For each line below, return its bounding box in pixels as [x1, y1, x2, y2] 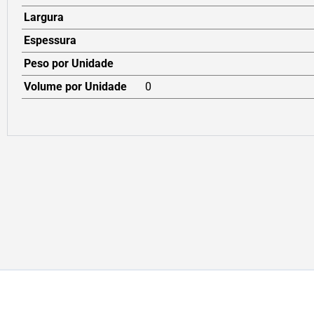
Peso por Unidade [24, 57, 114, 71]
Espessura [24, 34, 76, 48]
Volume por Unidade [24, 80, 127, 94]
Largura [24, 11, 64, 25]
